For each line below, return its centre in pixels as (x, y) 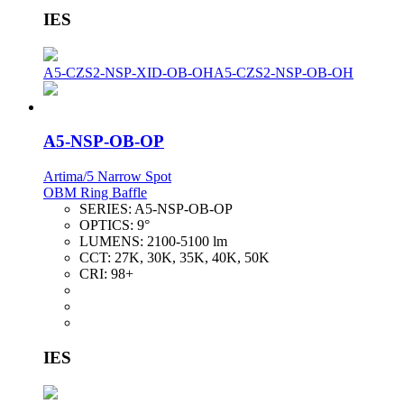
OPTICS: (108, 225)
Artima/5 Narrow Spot (107, 177)
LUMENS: (113, 242)
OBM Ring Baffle (95, 193)
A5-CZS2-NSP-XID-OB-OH (129, 72)
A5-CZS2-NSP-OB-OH (284, 72)
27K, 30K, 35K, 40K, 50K (192, 258)
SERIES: (107, 209)
